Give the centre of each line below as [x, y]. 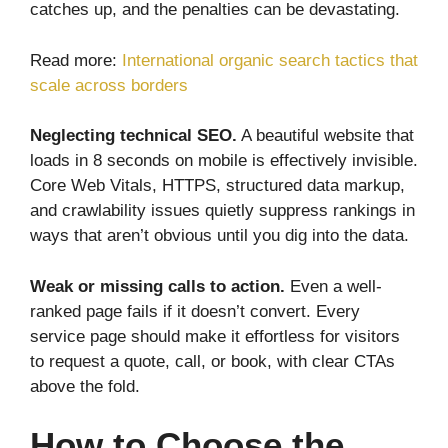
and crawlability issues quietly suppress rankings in [222, 211]
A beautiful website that [325, 136]
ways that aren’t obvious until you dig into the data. [219, 236]
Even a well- [333, 286]
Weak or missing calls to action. [157, 286]
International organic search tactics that [270, 60]
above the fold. [85, 386]
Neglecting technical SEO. [133, 136]
